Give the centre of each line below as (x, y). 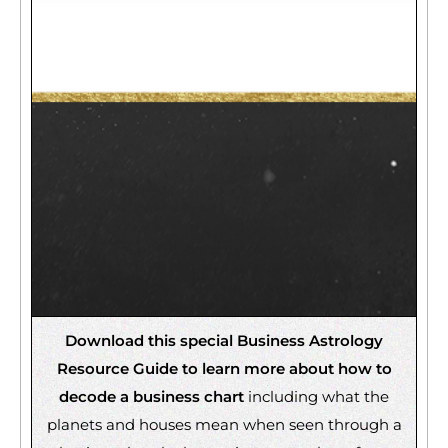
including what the (316, 396)
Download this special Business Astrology (224, 340)
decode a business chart (151, 396)
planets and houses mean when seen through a (224, 424)
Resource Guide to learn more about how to (224, 368)
